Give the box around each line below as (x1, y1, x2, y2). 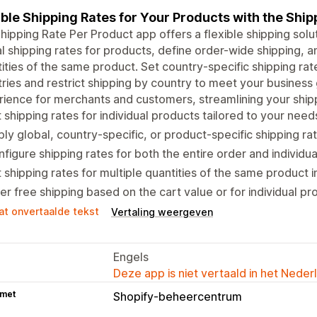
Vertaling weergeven (111, 205, 213, 218)
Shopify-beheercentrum (113, 289, 242, 304)
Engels (113, 249, 149, 264)
